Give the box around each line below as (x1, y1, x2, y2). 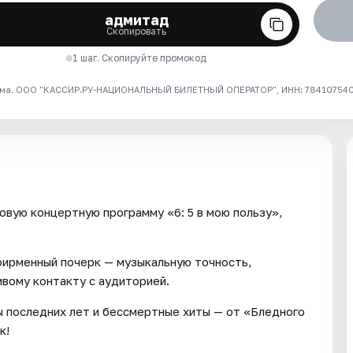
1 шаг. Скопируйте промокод (72, 51, 207, 64)
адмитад (104, 10, 169, 28)
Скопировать (106, 24, 167, 37)
